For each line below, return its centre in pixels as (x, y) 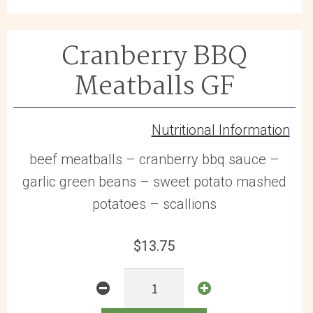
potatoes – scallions (154, 204)
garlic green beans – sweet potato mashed (154, 182)
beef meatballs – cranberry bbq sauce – (154, 160)
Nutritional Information (220, 130)
